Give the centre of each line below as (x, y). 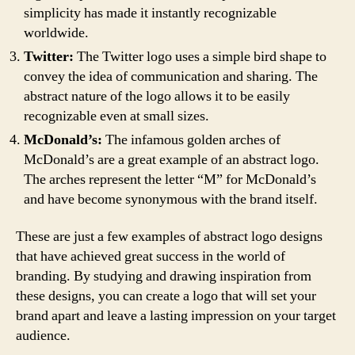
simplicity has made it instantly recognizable (150, 13)
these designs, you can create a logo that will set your (166, 296)
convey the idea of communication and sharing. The (171, 76)
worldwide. (56, 32)
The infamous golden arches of (191, 139)
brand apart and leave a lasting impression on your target (176, 316)
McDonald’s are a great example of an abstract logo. (172, 159)
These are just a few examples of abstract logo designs (169, 237)
